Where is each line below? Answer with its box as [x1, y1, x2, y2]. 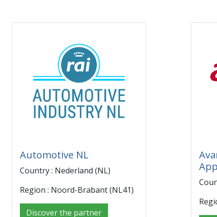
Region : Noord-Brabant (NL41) [20, 185, 134, 195]
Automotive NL [20, 148, 89, 161]
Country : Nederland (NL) [20, 165, 110, 176]
